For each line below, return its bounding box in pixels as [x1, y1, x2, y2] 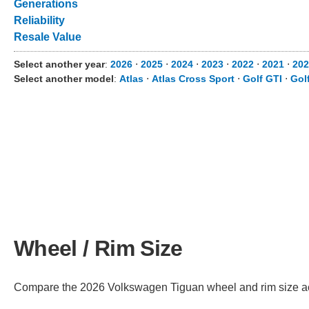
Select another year [14, 59, 105, 70]
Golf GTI [243, 73, 282, 84]
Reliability [14, 14, 65, 26]
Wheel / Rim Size [14, 235, 183, 261]
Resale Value [14, 31, 81, 43]
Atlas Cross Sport [152, 73, 235, 84]
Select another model [14, 73, 114, 84]
